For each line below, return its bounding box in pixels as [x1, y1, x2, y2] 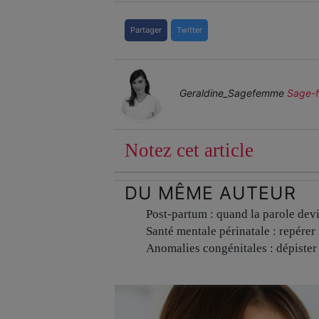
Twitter [177, 24, 202, 35]
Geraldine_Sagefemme [179, 87, 284, 100]
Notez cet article [125, 139, 253, 161]
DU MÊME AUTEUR [125, 182, 296, 204]
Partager [130, 24, 162, 35]
